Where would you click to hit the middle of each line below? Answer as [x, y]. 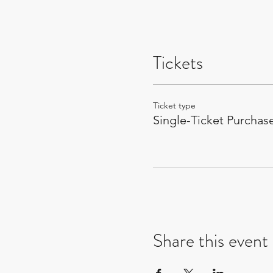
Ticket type [174, 105]
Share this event [210, 241]
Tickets [178, 63]
